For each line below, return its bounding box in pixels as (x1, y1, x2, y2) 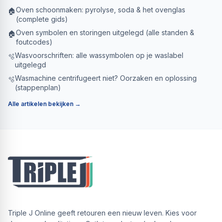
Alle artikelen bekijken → (8, 100, 81, 108)
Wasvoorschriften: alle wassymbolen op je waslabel (15, 51, 183, 59)
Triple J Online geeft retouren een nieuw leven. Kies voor (8, 209, 197, 217)
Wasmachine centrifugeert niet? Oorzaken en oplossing (15, 74, 197, 82)
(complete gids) (16, 15, 68, 23)
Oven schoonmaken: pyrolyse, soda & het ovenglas (16, 5, 185, 14)
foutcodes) (16, 38, 53, 46)
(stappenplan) (15, 83, 61, 92)
